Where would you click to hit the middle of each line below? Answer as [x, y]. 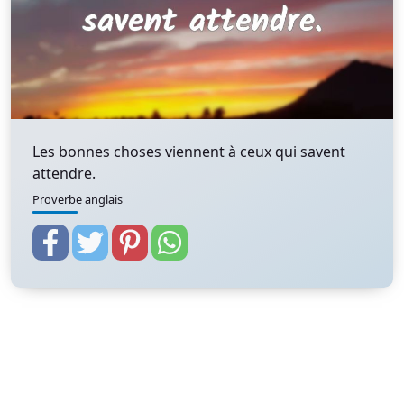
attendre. [64, 173]
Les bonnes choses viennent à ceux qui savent [189, 151]
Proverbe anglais [78, 199]
